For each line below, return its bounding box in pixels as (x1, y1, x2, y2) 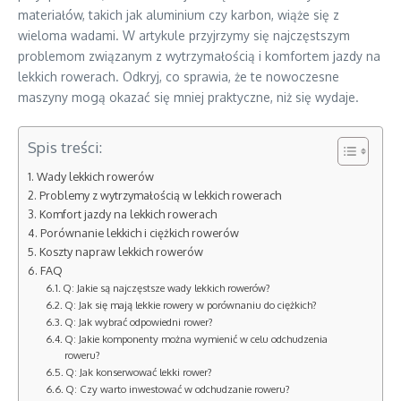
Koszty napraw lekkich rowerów (38, 244, 203, 260)
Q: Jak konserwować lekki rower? (65, 365, 213, 380)
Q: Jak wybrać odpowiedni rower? (64, 315, 214, 329)
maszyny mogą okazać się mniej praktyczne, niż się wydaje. (18, 90, 359, 106)
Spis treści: (28, 138, 102, 158)
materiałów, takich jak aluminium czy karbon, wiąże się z (18, 7, 339, 23)
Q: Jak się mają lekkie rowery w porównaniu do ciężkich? (64, 298, 318, 312)
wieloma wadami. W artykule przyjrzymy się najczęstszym (18, 28, 350, 44)
